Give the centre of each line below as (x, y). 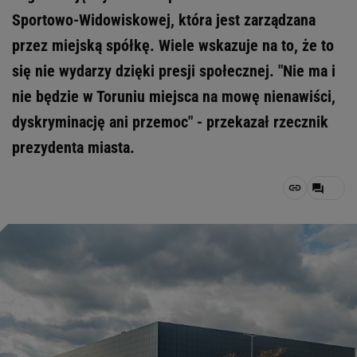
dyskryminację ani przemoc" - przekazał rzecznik (170, 122)
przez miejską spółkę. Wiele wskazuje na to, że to (173, 45)
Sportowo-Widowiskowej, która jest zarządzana (164, 20)
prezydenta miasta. (73, 147)
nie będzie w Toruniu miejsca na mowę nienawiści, (174, 96)
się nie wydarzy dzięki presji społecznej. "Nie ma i (174, 71)
